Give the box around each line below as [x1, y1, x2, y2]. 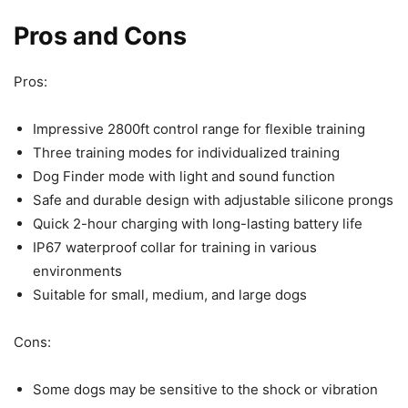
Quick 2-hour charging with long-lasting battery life [33, 215, 362, 233]
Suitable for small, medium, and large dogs [33, 286, 307, 304]
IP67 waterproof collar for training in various [33, 239, 317, 257]
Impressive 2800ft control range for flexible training [33, 120, 365, 138]
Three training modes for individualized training [33, 144, 340, 162]
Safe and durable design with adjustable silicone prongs [33, 191, 393, 209]
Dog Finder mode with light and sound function [33, 168, 335, 186]
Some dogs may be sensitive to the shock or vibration [33, 381, 378, 399]
